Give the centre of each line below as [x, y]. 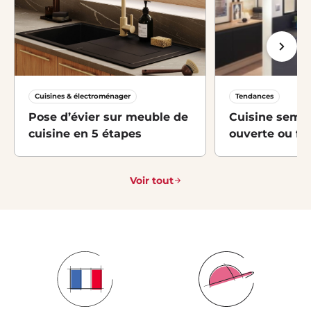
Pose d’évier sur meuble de [108, 117]
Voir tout [151, 181]
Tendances [255, 96]
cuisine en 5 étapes [85, 134]
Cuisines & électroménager [83, 96]
